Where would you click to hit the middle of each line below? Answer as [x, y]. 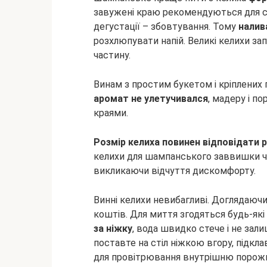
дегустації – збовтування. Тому [166, 27]
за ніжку [113, 229]
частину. [112, 55]
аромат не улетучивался [151, 99]
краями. [111, 113]
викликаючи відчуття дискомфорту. [175, 171]
